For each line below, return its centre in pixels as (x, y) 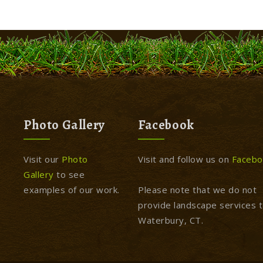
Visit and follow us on (185, 159)
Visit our (43, 159)
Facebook (166, 125)
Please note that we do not (198, 190)
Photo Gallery (64, 125)
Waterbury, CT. (171, 220)
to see (69, 174)
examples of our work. (72, 190)
